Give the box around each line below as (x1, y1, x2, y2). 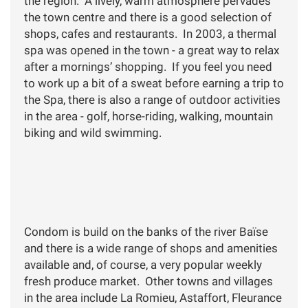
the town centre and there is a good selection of (24, 10, 272, 24)
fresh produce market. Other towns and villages (24, 274, 273, 288)
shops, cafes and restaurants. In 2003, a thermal (24, 26, 276, 41)
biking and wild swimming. (24, 125, 167, 140)
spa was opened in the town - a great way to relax (24, 43, 279, 57)
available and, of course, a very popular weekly (24, 257, 262, 272)
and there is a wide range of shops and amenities (24, 241, 278, 255)
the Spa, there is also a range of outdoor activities (24, 92, 280, 107)
